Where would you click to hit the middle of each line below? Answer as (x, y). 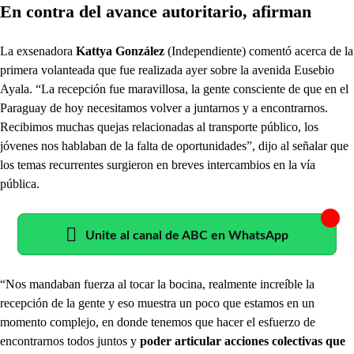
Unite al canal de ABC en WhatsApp (187, 235)
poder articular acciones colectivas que (241, 341)
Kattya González (120, 51)
